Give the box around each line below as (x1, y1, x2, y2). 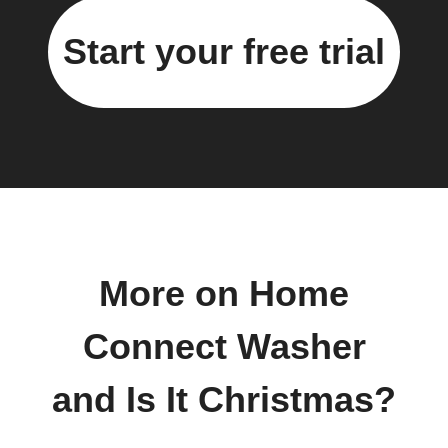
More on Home (99, 273, 349, 314)
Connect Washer (82, 326, 366, 367)
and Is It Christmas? (52, 379, 396, 420)
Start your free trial (63, 30, 385, 72)
